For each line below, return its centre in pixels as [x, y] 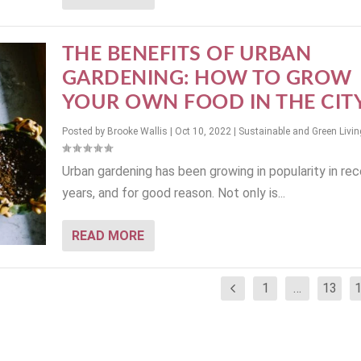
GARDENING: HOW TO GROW [207, 79]
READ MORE [108, 236]
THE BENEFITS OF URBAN [187, 55]
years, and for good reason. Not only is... [173, 193]
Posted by [84, 132]
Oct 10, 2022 [203, 132]
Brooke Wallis [137, 132]
